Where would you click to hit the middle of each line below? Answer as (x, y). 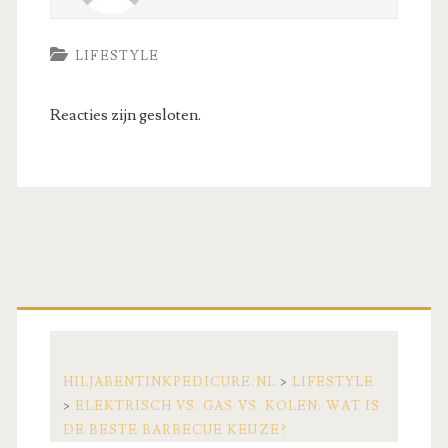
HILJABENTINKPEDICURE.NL (169, 381)
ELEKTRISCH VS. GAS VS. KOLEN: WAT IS (227, 405)
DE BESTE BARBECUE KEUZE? (174, 429)
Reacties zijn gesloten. (125, 114)
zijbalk (73, 353)
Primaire (93, 305)
